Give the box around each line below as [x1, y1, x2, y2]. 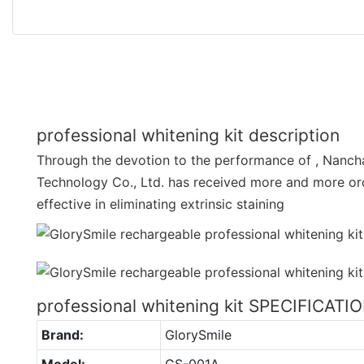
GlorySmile [164, 326, 232, 343]
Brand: [41, 326, 84, 343]
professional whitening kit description [37, 124, 340, 145]
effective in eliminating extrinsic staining [37, 195, 284, 212]
